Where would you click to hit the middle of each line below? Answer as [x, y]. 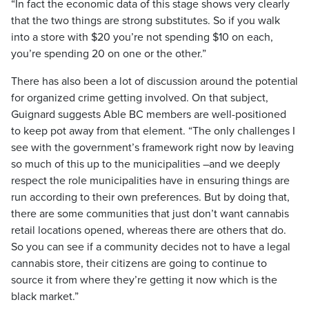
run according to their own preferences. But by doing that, [150, 197]
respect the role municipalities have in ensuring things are [150, 181]
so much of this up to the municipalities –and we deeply [146, 164]
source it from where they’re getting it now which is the [144, 280]
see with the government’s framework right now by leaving [152, 148]
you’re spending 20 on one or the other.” [109, 54]
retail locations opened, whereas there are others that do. [149, 230]
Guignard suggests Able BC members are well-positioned [149, 114]
